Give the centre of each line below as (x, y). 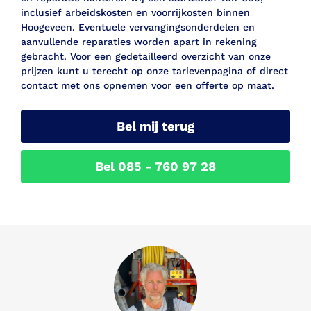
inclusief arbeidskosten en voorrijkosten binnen (135, 12)
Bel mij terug (155, 126)
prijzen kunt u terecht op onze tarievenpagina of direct (154, 70)
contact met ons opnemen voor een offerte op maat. (148, 85)
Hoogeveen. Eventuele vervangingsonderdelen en (138, 27)
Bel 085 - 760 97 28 (155, 167)
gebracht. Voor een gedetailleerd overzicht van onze (146, 56)
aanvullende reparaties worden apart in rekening (139, 41)
